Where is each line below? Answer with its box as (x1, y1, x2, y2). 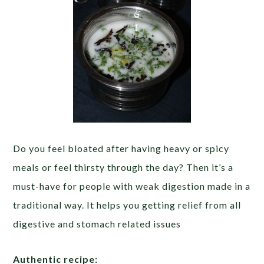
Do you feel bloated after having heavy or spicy (13, 143, 230, 154)
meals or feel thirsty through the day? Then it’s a (13, 161, 234, 173)
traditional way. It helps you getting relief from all (13, 199, 242, 210)
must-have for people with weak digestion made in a (13, 180, 251, 192)
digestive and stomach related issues (13, 218, 181, 229)
